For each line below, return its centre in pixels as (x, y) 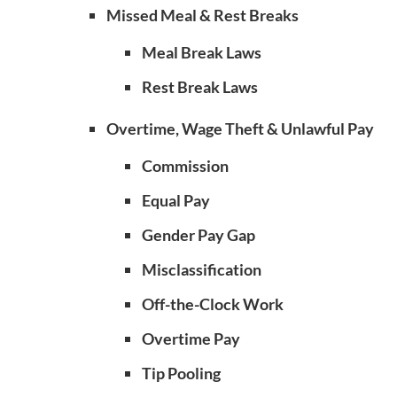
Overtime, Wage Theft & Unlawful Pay (240, 128)
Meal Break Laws (202, 52)
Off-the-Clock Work (213, 304)
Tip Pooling (181, 373)
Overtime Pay (191, 339)
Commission (185, 166)
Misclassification (202, 269)
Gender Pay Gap (198, 235)
